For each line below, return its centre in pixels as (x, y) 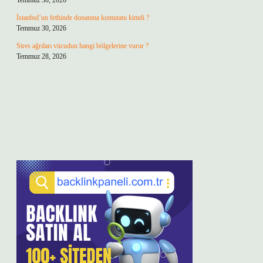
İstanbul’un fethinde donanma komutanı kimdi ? (83, 18)
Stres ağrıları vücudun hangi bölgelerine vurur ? (82, 46)
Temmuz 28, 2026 (41, 56)
